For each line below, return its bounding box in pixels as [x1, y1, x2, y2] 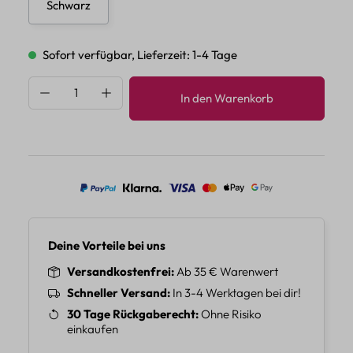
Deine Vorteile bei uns [48, 238, 165, 254]
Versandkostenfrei [67, 264, 171, 280]
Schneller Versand [67, 285, 167, 301]
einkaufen [67, 321, 118, 337]
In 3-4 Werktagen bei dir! [170, 285, 301, 301]
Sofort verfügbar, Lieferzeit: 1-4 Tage [40, 47, 237, 63]
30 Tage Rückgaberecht [67, 307, 195, 322]
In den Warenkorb [180, 91, 273, 106]
